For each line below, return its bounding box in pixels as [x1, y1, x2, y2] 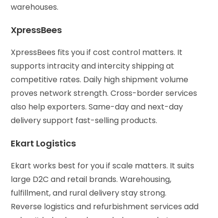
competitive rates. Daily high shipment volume [11, 73, 189, 85]
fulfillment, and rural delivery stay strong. [11, 187, 167, 199]
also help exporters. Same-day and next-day [11, 101, 183, 112]
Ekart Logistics [11, 137, 78, 149]
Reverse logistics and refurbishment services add [11, 200, 199, 212]
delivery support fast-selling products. [11, 114, 160, 126]
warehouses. [11, 1, 61, 13]
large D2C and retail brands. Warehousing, [11, 173, 172, 185]
